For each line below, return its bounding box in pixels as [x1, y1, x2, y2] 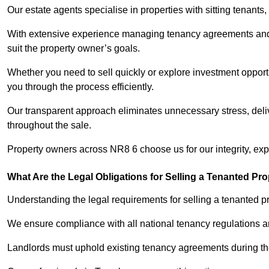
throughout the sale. [7, 120, 91, 131]
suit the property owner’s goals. [7, 43, 140, 54]
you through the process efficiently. [7, 82, 154, 92]
